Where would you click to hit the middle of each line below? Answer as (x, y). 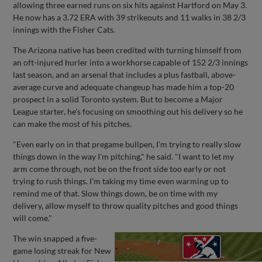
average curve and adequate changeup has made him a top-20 (124, 87)
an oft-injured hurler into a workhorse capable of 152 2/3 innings (131, 63)
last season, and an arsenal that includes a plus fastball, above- (125, 75)
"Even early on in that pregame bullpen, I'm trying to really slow (127, 144)
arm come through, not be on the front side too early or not (120, 169)
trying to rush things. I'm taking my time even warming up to (121, 181)
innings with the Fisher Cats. (65, 30)
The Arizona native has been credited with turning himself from (127, 50)
